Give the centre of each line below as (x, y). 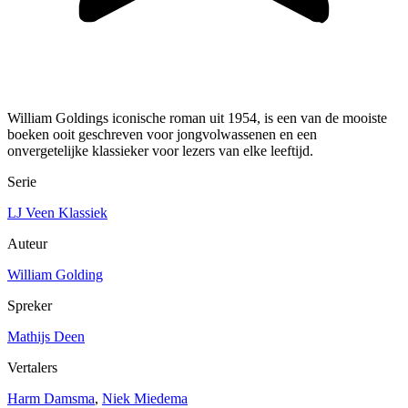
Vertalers (32, 368)
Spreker (30, 306)
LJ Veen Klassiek (57, 213)
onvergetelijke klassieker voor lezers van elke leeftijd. (160, 151)
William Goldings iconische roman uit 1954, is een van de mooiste (197, 118)
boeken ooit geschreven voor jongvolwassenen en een (162, 135)
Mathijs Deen (46, 337)
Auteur (27, 244)
